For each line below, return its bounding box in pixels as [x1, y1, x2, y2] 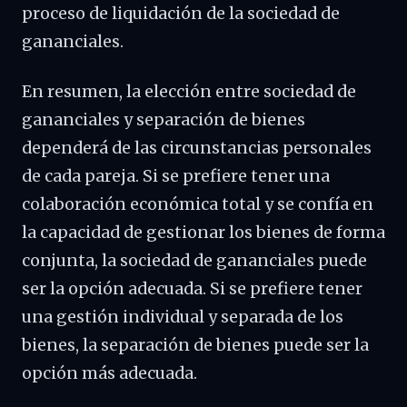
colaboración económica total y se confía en [22, 194, 373, 214]
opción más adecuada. [22, 363, 197, 383]
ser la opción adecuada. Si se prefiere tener [22, 279, 362, 299]
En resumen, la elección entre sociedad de [22, 82, 356, 102]
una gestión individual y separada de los [22, 307, 343, 327]
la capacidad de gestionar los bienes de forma [22, 223, 385, 243]
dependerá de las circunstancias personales [22, 138, 372, 158]
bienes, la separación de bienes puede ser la [22, 335, 369, 355]
